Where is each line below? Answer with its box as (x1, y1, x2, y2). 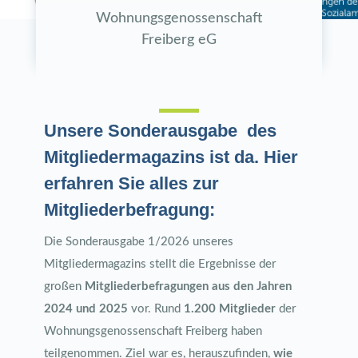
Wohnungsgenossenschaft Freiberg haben (43, 325, 262, 337)
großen (43, 280, 85, 292)
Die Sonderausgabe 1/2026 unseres (43, 236, 233, 248)
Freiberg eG (141, 33, 217, 47)
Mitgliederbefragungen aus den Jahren (84, 280, 292, 292)
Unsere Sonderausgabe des (43, 121, 276, 141)
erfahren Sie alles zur (43, 173, 219, 193)
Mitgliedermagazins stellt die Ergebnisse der (43, 258, 276, 270)
